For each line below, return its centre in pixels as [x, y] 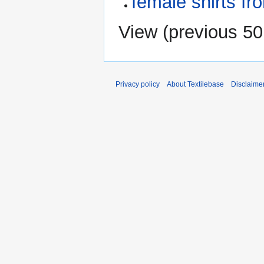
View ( [143, 32]
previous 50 [216, 32]
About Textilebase [195, 84]
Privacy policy [138, 84]
